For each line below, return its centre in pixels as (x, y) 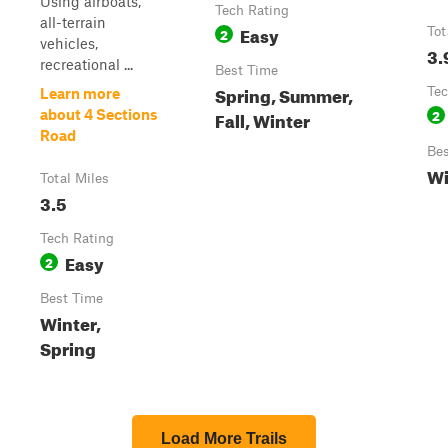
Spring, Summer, (284, 93)
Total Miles (74, 178)
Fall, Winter (262, 118)
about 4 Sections (99, 114)
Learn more (80, 93)
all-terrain (73, 22)
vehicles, (69, 43)
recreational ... (86, 64)
